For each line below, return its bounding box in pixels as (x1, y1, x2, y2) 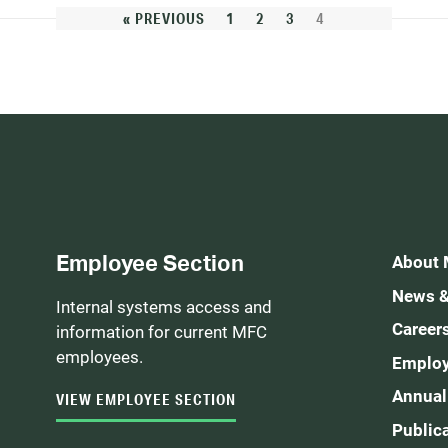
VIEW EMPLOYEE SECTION (56, 389, 236, 409)
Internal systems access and (56, 295, 272, 318)
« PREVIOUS (123, 8, 205, 28)
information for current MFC (56, 320, 267, 343)
